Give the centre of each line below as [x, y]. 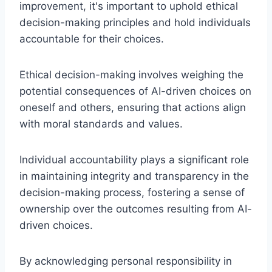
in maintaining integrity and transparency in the [134, 176]
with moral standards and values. [101, 124]
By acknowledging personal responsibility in [126, 261]
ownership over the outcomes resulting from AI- [136, 209]
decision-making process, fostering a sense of [132, 192]
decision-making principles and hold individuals [135, 22]
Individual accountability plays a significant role [134, 159]
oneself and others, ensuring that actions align [133, 107]
